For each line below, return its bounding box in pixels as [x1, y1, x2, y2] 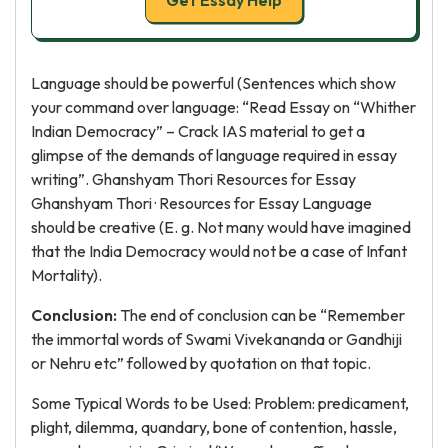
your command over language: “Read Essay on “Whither [31, 97, 416, 117]
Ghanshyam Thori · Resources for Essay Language [31, 193, 372, 213]
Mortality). [31, 265, 102, 285]
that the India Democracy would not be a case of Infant [31, 241, 407, 261]
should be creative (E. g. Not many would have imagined [31, 217, 411, 237]
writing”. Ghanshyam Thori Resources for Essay [31, 169, 356, 189]
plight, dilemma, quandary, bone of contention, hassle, [31, 417, 397, 437]
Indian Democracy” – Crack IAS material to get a [31, 121, 365, 141]
